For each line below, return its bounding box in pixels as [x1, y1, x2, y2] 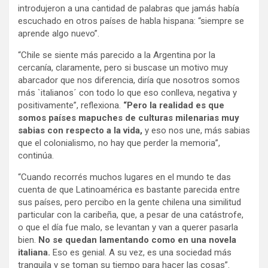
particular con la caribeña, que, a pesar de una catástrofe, [18, 209, 243, 221]
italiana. [18, 247, 50, 258]
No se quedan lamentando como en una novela [38, 234, 236, 246]
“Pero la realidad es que [123, 100, 224, 111]
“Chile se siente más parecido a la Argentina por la [18, 50, 215, 61]
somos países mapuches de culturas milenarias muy [18, 112, 239, 124]
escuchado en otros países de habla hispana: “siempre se [18, 16, 244, 27]
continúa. [18, 150, 54, 162]
